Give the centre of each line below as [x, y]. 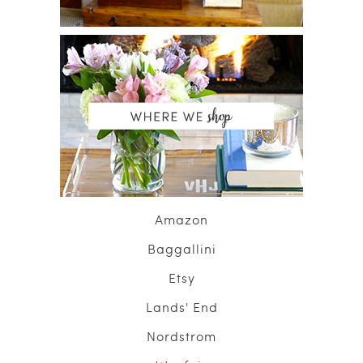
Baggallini [181, 249]
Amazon [181, 220]
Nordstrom [181, 336]
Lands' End [181, 307]
